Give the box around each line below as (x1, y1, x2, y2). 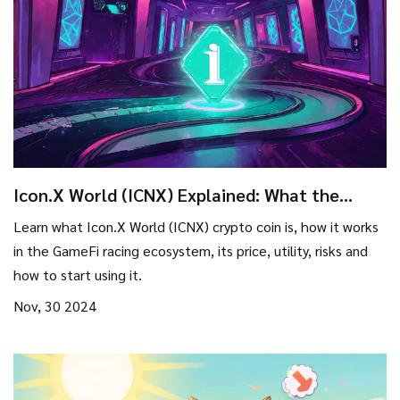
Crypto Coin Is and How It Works (13, 204, 271, 229)
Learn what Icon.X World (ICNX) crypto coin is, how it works (13, 217, 379, 237)
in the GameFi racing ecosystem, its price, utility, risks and (13, 241, 368, 261)
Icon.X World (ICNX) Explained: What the (13, 183, 339, 207)
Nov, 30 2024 (13, 296, 96, 316)
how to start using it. (13, 265, 142, 285)
